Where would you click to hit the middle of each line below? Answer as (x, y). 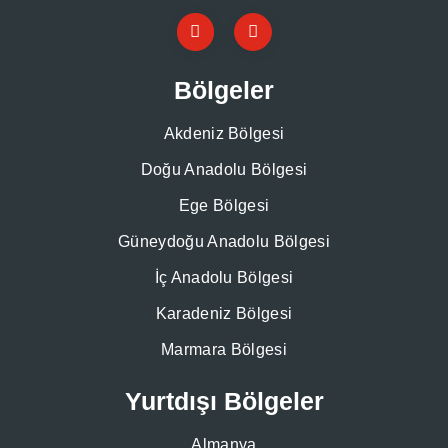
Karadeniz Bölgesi (224, 313)
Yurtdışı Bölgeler (224, 400)
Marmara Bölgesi (224, 349)
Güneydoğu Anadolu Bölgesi (224, 241)
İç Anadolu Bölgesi (224, 277)
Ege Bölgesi (224, 205)
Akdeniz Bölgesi (224, 133)
